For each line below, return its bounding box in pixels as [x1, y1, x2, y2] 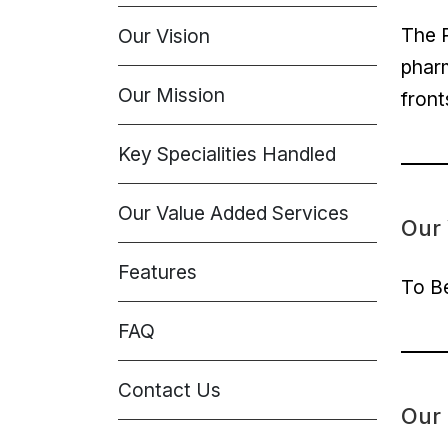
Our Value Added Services [118, 201, 349, 225]
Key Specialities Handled [118, 142, 336, 166]
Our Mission [118, 83, 225, 107]
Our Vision [118, 24, 210, 48]
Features [118, 260, 197, 284]
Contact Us [118, 378, 221, 402]
